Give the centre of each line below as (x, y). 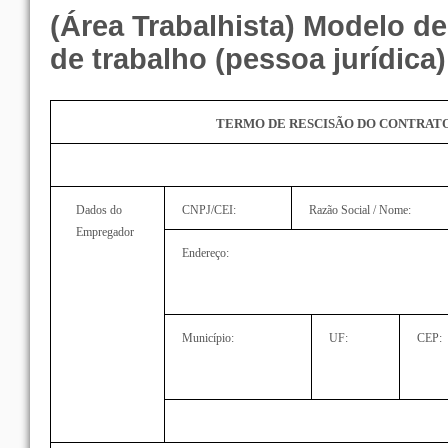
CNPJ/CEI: (209, 210)
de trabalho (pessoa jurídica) (248, 59)
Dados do (98, 210)
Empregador (104, 232)
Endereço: (206, 253)
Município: (208, 338)
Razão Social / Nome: (360, 210)
